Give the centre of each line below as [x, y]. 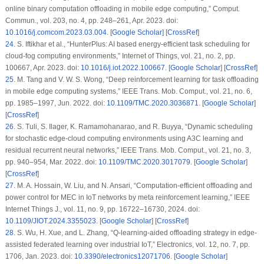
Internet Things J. [32, 209]
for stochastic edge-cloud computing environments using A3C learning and [124, 139]
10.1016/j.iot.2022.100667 [123, 68]
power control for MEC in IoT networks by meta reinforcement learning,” [119, 198]
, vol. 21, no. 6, [229, 92]
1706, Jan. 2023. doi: [39, 257]
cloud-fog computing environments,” [63, 56]
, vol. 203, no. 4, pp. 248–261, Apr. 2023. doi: [107, 21]
